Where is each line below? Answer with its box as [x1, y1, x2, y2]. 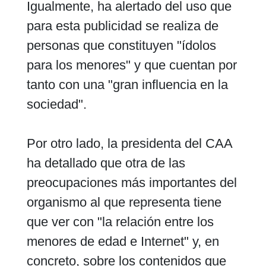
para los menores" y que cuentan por [26, 57, 237, 72]
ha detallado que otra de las [26, 155, 185, 170]
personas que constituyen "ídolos [26, 37, 216, 53]
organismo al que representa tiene [26, 194, 221, 210]
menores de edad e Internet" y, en [26, 233, 219, 249]
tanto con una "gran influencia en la [26, 77, 228, 92]
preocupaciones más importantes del [26, 175, 237, 190]
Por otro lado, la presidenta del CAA [26, 135, 232, 151]
